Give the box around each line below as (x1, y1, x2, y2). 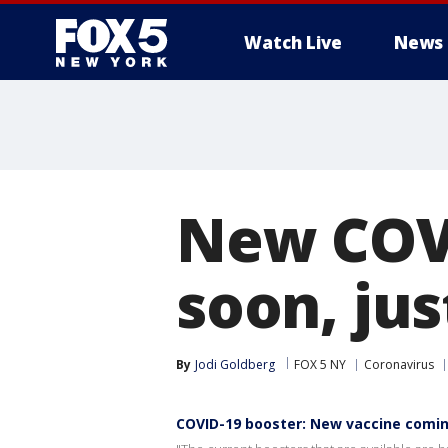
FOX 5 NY (294, 356, 346, 373)
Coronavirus (364, 356, 434, 373)
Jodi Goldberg (195, 356, 275, 373)
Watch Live (244, 31, 342, 54)
